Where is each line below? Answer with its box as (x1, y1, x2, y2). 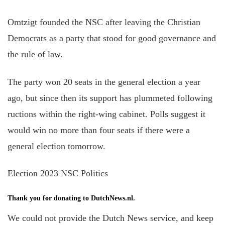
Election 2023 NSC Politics (8, 168, 108, 178)
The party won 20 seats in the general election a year (8, 76, 200, 87)
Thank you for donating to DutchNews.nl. (8, 194, 135, 202)
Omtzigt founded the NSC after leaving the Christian (8, 17, 200, 27)
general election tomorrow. (8, 141, 105, 151)
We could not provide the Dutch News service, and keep (8, 213, 213, 223)
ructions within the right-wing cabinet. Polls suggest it (8, 108, 205, 119)
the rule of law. (8, 49, 63, 59)
